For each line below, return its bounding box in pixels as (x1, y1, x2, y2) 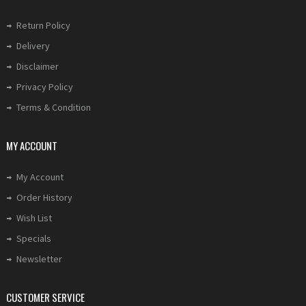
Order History (16, 191, 72, 204)
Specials (16, 232, 51, 245)
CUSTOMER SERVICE (6, 290, 85, 305)
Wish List (16, 212, 52, 224)
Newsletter (16, 253, 62, 265)
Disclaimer (16, 60, 59, 72)
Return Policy (16, 19, 70, 31)
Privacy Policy (16, 81, 73, 93)
